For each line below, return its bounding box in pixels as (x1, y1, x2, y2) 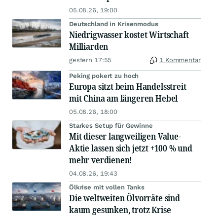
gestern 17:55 (69, 56, 112, 64)
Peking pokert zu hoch (69, 72, 139, 80)
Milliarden (69, 40, 109, 53)
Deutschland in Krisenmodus (69, 20, 158, 28)
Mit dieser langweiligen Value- (69, 130, 181, 143)
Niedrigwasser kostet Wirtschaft (69, 29, 189, 41)
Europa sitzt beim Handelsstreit (69, 80, 186, 93)
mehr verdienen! (69, 154, 133, 166)
